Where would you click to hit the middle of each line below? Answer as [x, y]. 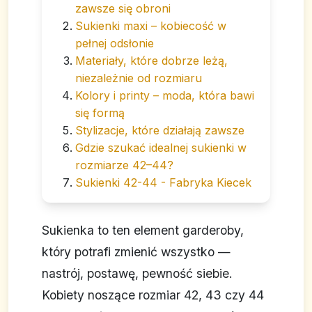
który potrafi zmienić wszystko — [136, 252]
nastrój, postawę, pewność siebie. [137, 274]
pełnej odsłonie [115, 44]
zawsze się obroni [123, 9]
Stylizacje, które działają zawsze [160, 131]
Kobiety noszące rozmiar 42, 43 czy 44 [153, 295]
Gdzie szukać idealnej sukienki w [161, 148]
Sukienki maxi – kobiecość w [151, 26]
